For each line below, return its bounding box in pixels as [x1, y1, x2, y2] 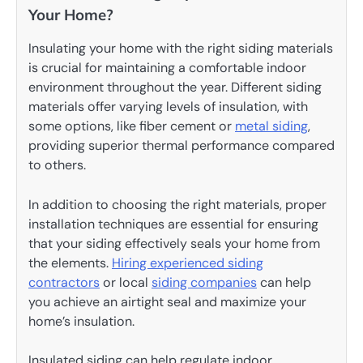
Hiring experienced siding [112, 254, 263, 271]
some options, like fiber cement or [28, 117, 235, 135]
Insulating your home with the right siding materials [28, 40, 333, 58]
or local [100, 273, 152, 291]
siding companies [152, 273, 257, 291]
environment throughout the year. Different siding [28, 79, 322, 96]
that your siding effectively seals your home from [28, 234, 320, 252]
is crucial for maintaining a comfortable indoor [28, 59, 306, 77]
